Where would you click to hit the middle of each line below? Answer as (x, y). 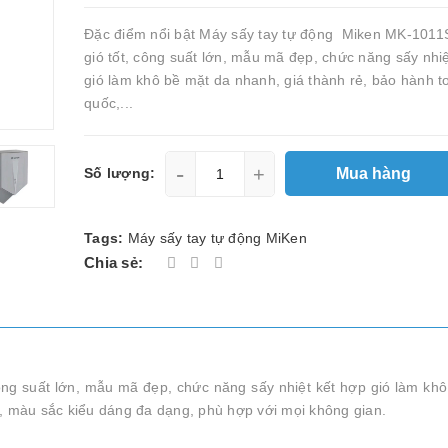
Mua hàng (375, 173)
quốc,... (108, 103)
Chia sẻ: (113, 262)
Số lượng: (120, 173)
